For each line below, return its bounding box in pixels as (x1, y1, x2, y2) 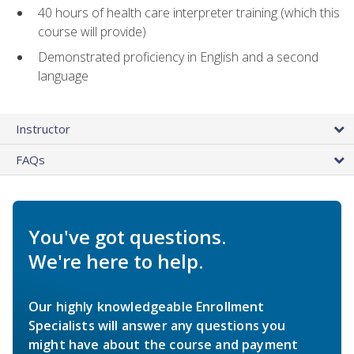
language (38, 67, 88, 85)
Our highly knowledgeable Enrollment (28, 298, 265, 316)
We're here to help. (28, 248, 203, 275)
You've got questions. (28, 224, 226, 250)
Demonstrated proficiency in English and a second (38, 48, 318, 66)
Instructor (16, 121, 70, 137)
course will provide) (38, 22, 146, 40)
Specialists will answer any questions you (28, 317, 286, 335)
